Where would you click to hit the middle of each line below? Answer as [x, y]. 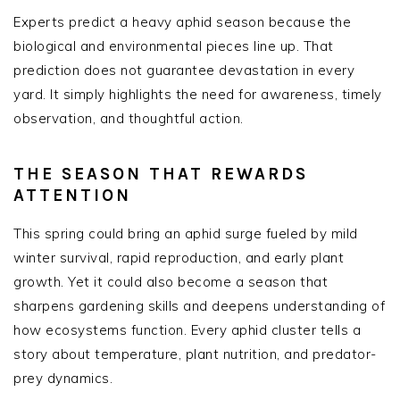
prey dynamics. [63, 379]
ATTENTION [72, 196]
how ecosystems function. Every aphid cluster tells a [187, 330]
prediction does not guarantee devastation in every [184, 71]
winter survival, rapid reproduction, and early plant [179, 258]
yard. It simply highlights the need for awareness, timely [198, 95]
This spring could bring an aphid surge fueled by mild [186, 234]
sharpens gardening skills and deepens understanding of [199, 306]
